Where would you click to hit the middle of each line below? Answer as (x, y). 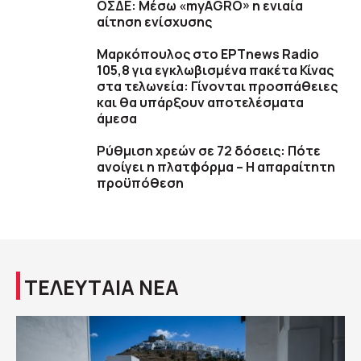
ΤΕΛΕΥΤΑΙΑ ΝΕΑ (102, 288)
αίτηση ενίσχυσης (154, 22)
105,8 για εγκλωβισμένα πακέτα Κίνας (215, 71)
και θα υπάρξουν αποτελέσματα (200, 103)
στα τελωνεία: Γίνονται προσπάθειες (217, 87)
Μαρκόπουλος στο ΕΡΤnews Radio (208, 54)
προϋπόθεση (140, 183)
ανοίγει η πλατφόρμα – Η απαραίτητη (216, 167)
